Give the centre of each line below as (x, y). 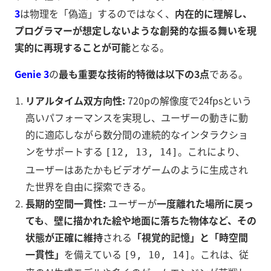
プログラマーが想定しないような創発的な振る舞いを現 (135, 31)
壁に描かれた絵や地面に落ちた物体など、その (155, 220)
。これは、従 (220, 254)
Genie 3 (32, 74)
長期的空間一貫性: (66, 204)
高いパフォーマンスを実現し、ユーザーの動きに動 (137, 118)
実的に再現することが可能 (73, 47)
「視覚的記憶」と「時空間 (190, 237)
